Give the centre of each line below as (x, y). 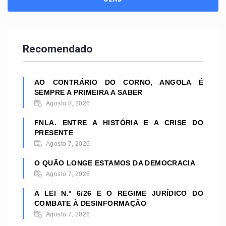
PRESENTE (54, 133)
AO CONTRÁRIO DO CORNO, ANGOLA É (119, 82)
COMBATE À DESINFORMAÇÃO (90, 204)
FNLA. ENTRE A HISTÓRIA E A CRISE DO (119, 123)
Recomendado (58, 49)
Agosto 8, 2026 (68, 104)
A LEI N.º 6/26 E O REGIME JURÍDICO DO (119, 193)
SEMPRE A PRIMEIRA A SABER (89, 93)
